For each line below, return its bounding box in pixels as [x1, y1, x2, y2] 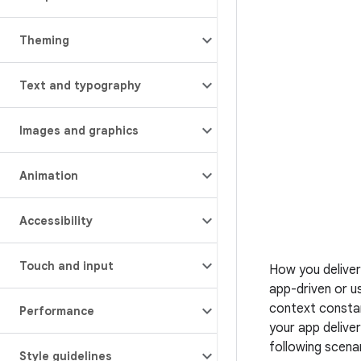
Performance [19, 304, 94, 318]
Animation [19, 168, 78, 183]
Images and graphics [19, 123, 139, 138]
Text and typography [19, 78, 141, 93]
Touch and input [19, 259, 114, 273]
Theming [19, 33, 69, 48]
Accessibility [19, 214, 93, 228]
